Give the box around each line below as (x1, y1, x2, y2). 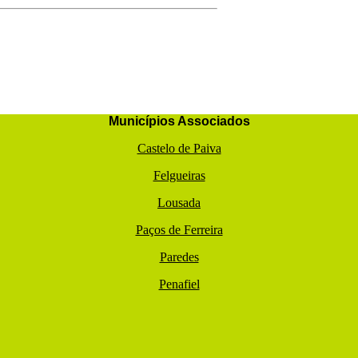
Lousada (157, 196, 201, 210)
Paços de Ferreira (135, 223, 223, 237)
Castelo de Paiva (137, 141, 221, 156)
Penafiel (158, 277, 200, 292)
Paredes (159, 250, 199, 265)
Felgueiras (153, 169, 205, 183)
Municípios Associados (108, 114, 250, 129)
